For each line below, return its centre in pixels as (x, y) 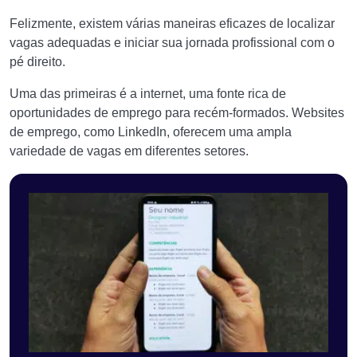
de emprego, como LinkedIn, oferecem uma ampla (151, 132)
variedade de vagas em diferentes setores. (129, 151)
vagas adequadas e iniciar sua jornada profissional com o (172, 43)
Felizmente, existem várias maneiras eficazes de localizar (172, 24)
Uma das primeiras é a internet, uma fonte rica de (148, 94)
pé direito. (37, 62)
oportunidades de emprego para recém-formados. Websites (177, 113)
